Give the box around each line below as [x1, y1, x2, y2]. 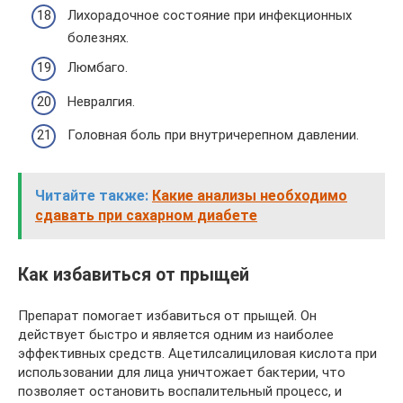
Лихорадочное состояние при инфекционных [67, 6, 352, 23]
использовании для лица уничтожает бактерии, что [18, 364, 345, 381]
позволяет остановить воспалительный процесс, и [18, 383, 342, 400]
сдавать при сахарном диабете [35, 207, 257, 224]
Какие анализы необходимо [152, 187, 347, 204]
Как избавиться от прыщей [18, 264, 249, 286]
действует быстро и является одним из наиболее [18, 327, 334, 344]
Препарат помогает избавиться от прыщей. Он [18, 308, 317, 325]
